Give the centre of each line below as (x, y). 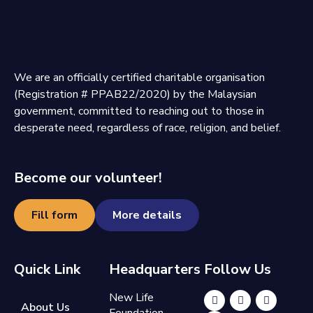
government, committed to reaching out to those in (139, 111)
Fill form (54, 215)
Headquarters (155, 269)
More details (147, 215)
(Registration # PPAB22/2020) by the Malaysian (135, 95)
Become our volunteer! (88, 178)
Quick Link (47, 269)
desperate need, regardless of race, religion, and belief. (147, 128)
